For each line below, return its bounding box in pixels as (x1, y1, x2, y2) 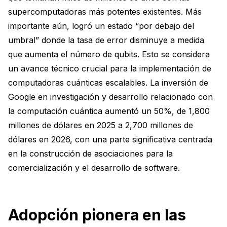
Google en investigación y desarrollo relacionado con (8, 91, 213, 102)
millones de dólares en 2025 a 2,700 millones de (8, 120, 193, 130)
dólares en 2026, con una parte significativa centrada (8, 134, 212, 144)
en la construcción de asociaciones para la (8, 148, 173, 159)
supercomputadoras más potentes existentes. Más (8, 6, 202, 17)
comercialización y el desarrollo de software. (8, 162, 180, 173)
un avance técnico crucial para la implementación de (8, 63, 211, 73)
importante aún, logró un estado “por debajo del (8, 20, 194, 31)
